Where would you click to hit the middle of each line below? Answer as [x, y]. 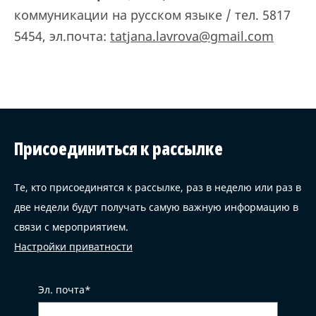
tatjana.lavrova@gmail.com [192, 36]
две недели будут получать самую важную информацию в [156, 207]
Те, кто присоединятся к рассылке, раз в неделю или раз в [158, 187]
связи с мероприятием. [71, 227]
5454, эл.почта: [62, 36]
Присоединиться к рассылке [119, 148]
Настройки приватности [73, 247]
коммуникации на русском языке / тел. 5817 [152, 15]
